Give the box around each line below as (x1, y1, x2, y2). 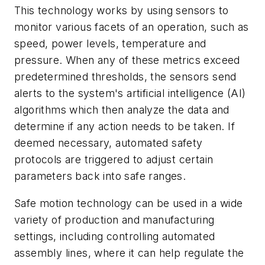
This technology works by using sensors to (14, 4, 229, 17)
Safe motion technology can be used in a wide (14, 197, 243, 209)
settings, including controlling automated (14, 230, 215, 243)
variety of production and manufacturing (14, 214, 215, 226)
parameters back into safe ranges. (14, 170, 186, 183)
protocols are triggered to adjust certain (14, 153, 214, 166)
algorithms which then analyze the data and (14, 104, 230, 117)
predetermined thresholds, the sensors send (14, 70, 237, 83)
